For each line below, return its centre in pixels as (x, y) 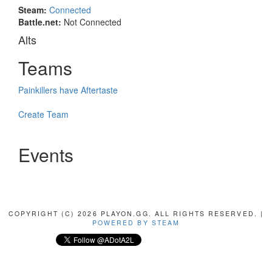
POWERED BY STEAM (136, 223)
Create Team (43, 114)
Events (46, 155)
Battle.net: (40, 22)
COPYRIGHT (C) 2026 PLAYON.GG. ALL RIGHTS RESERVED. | (136, 213)
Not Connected (91, 22)
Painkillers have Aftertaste (68, 90)
